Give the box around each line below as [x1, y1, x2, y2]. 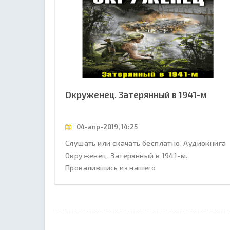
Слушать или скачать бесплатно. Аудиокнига [65, 138, 226, 147]
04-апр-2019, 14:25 [75, 122, 138, 131]
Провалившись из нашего [65, 163, 156, 172]
